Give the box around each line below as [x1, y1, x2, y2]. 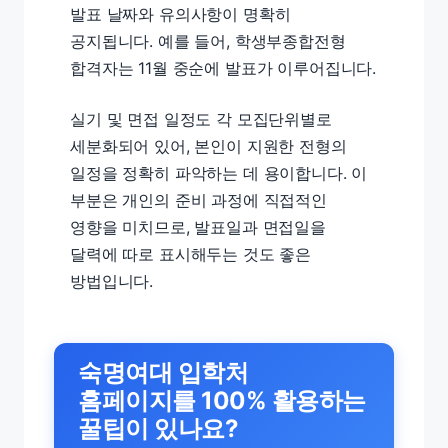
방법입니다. [70, 270, 154, 291]
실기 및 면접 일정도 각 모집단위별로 [70, 108, 332, 129]
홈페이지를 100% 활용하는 [78, 385, 366, 415]
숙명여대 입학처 [78, 357, 249, 387]
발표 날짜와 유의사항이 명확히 [70, 3, 291, 24]
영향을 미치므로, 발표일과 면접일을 [70, 216, 326, 237]
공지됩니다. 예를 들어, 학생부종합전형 [70, 30, 346, 51]
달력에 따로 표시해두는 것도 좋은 [70, 243, 312, 264]
